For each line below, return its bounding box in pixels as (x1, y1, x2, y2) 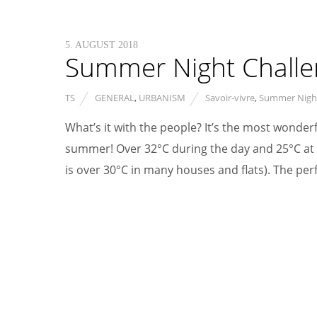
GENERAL (95, 91, 134, 104)
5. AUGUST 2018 (65, 40, 138, 50)
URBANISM (139, 91, 185, 104)
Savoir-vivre (205, 91, 255, 104)
